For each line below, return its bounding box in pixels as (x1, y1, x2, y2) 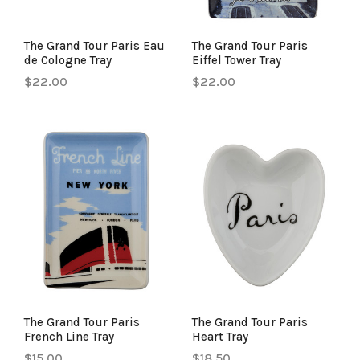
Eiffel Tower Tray (192, 53, 281, 68)
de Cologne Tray (24, 53, 112, 68)
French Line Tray (24, 329, 114, 344)
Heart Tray (192, 329, 248, 344)
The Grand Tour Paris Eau (24, 39, 165, 54)
